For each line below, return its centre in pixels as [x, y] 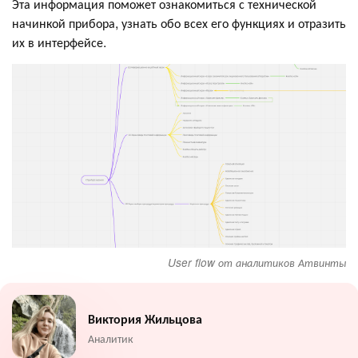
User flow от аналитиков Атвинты [257, 262]
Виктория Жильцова [145, 319]
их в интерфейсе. [59, 42]
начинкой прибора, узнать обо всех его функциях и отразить [179, 22]
